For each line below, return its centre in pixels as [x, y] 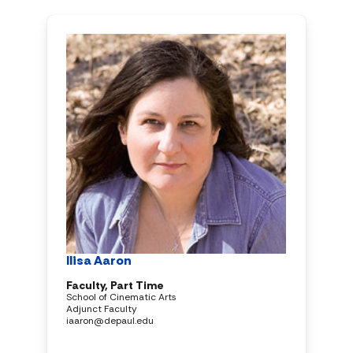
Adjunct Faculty [102, 308]
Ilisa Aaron [99, 260]
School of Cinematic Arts [121, 297]
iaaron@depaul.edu [110, 320]
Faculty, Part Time [115, 285]
